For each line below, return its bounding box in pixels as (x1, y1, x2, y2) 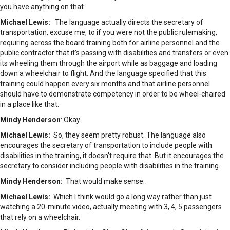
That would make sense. (63, 177, 145, 186)
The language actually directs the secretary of (50, 18, 203, 27)
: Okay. (61, 116, 81, 124)
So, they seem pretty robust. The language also (50, 131, 206, 140)
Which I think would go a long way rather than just (50, 193, 212, 201)
